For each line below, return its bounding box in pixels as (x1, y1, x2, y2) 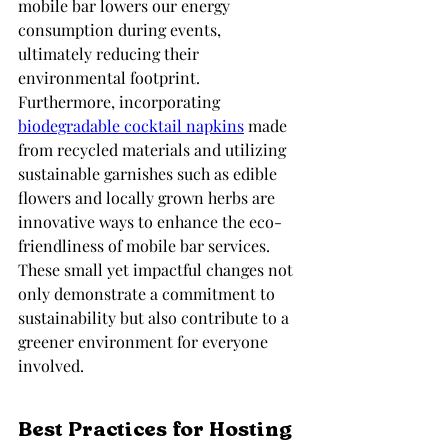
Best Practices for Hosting (18, 418, 297, 443)
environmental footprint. (18, 67, 204, 89)
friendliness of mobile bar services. (18, 235, 274, 257)
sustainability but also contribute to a (18, 307, 293, 329)
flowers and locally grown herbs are (18, 187, 279, 209)
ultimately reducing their (18, 43, 203, 65)
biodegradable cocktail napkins (18, 115, 244, 137)
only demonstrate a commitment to (18, 283, 279, 305)
